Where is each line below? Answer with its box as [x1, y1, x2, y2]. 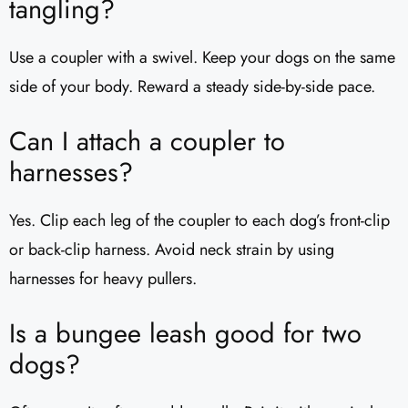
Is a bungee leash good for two [9, 314, 362, 353]
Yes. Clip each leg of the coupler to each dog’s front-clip [9, 209, 390, 233]
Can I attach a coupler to [9, 122, 285, 161]
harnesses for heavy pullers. [9, 267, 197, 291]
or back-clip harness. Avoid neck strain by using [9, 238, 334, 262]
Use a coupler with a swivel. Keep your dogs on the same [9, 46, 395, 70]
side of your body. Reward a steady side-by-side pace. [9, 75, 375, 99]
